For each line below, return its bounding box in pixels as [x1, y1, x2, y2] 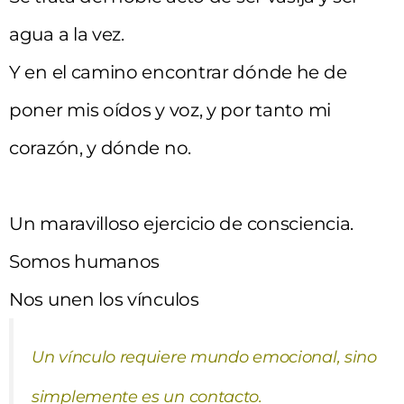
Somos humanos [9, 250, 161, 272]
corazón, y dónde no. [9, 136, 191, 159]
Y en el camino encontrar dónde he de [9, 60, 347, 83]
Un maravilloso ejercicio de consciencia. [9, 212, 353, 234]
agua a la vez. [9, 23, 124, 45]
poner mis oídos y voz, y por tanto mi [9, 98, 331, 121]
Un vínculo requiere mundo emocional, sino [32, 346, 377, 367]
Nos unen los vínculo [9, 288, 190, 310]
